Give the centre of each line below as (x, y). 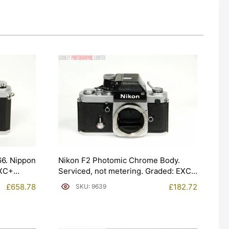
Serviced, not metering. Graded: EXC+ (127, 171)
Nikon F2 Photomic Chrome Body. (119, 160)
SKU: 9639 (91, 187)
